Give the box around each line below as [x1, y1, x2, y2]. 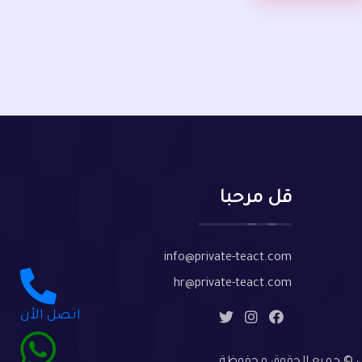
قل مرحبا [220, 190, 292, 209]
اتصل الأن [20, 309, 81, 323]
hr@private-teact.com [174, 278, 292, 291]
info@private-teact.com [164, 252, 292, 265]
